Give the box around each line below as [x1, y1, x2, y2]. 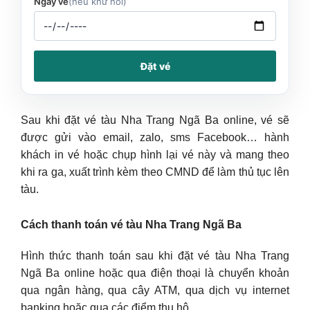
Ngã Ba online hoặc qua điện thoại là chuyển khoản [21, 266, 289, 279]
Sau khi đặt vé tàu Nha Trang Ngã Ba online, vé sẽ [21, 113, 289, 126]
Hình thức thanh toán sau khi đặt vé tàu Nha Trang [21, 249, 289, 262]
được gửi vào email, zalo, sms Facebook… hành [21, 131, 289, 143]
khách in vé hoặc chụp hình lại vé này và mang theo [21, 148, 289, 161]
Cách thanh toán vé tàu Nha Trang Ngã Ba [21, 218, 241, 230]
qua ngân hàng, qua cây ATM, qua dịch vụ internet [21, 284, 289, 296]
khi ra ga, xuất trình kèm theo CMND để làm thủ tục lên [21, 165, 289, 178]
